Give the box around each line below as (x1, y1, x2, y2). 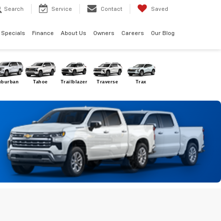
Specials (1, 31, 25, 37)
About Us (61, 31, 86, 37)
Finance (32, 31, 54, 37)
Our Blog (151, 31, 175, 37)
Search (4, 6, 24, 12)
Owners (93, 31, 114, 37)
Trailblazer (60, 79, 88, 85)
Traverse (97, 79, 118, 85)
